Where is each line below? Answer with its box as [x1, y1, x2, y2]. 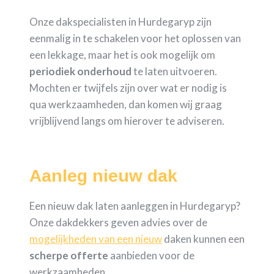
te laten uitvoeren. [131, 65, 217, 78]
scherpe [29, 249, 68, 262]
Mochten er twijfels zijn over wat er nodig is [29, 81, 227, 95]
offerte [70, 249, 108, 262]
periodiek [29, 65, 75, 78]
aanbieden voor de [108, 249, 194, 262]
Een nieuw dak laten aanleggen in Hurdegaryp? [29, 199, 240, 213]
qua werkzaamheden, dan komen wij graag [29, 98, 222, 111]
